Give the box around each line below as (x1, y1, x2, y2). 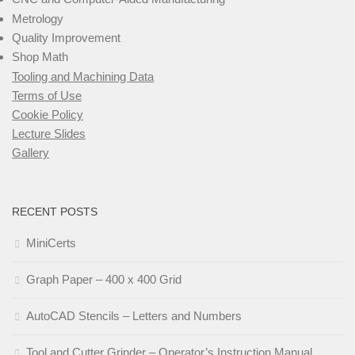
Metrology (12, 12, 63, 25)
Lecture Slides (12, 127, 86, 140)
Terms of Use (12, 89, 82, 102)
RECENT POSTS (12, 205, 97, 218)
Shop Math (12, 50, 68, 63)
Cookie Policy (12, 108, 83, 121)
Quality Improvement (12, 31, 120, 44)
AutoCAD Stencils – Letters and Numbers (26, 309, 242, 323)
